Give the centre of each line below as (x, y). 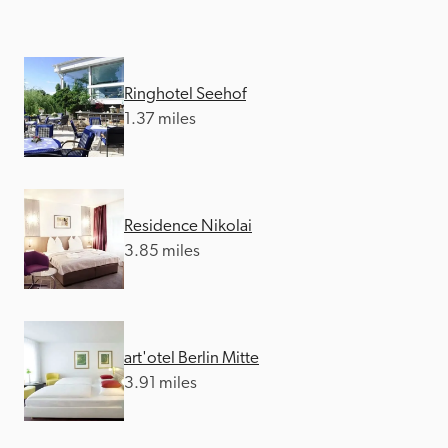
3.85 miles (162, 251)
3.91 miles (160, 383)
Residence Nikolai (188, 226)
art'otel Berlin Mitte (191, 358)
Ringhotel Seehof (185, 94)
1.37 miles (160, 119)
